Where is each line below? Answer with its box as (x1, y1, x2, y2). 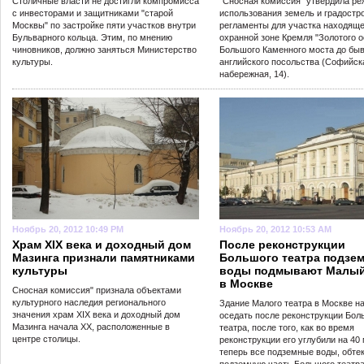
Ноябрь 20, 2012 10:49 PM (12, 224, 123, 234)
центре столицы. (12, 334, 80, 344)
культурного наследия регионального (12, 297, 166, 307)
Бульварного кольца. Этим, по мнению (12, 32, 172, 42)
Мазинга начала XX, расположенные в (12, 322, 170, 331)
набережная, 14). (219, 69, 289, 79)
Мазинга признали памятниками (12, 251, 195, 264)
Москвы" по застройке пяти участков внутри (12, 20, 196, 30)
